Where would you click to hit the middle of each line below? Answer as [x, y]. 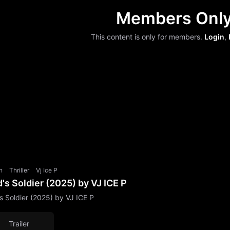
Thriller [19, 170]
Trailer [19, 223]
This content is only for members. [147, 36]
